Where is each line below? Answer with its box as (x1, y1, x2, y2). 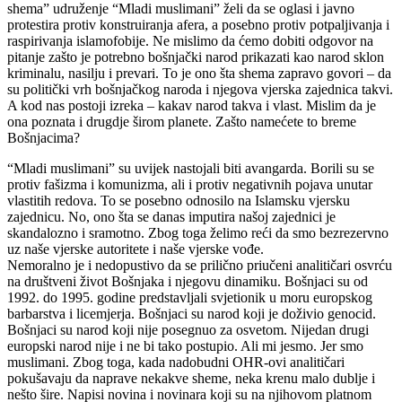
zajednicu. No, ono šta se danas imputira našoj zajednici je (7, 208, 336, 224)
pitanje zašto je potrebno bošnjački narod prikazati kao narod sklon (7, 48, 384, 65)
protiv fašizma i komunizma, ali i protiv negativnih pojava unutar (7, 176, 372, 192)
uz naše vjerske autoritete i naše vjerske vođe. (7, 240, 264, 257)
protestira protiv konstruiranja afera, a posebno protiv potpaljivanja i (7, 16, 389, 32)
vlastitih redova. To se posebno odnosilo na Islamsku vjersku (7, 192, 350, 208)
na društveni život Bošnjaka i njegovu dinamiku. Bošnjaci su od (7, 273, 368, 289)
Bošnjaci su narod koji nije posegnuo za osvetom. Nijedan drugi (7, 321, 369, 337)
